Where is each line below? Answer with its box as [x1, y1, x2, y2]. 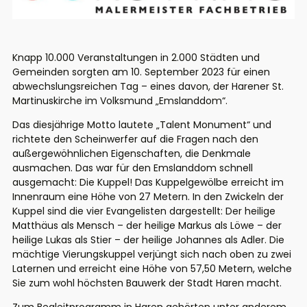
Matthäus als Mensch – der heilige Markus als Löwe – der [12, 219, 282, 233]
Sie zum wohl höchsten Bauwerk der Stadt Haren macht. [12, 276, 282, 291]
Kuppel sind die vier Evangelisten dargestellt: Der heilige [12, 204, 275, 219]
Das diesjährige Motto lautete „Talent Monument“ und [12, 118, 271, 132]
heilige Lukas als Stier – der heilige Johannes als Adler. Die [12, 233, 284, 247]
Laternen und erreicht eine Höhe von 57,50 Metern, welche [12, 262, 292, 276]
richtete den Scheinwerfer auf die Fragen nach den [12, 132, 258, 147]
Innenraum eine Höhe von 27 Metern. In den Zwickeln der [12, 190, 284, 204]
